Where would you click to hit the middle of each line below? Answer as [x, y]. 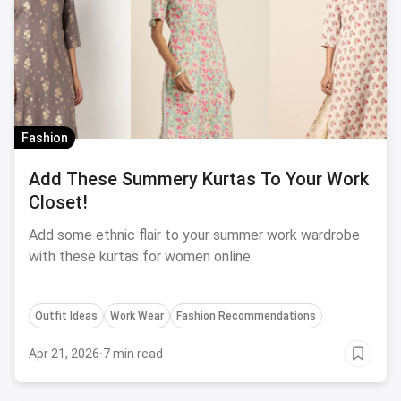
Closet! [58, 202]
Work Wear [137, 316]
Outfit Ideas [66, 316]
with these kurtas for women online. [141, 256]
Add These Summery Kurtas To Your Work [199, 179]
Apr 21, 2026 [64, 354]
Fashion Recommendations [246, 316]
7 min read [133, 354]
